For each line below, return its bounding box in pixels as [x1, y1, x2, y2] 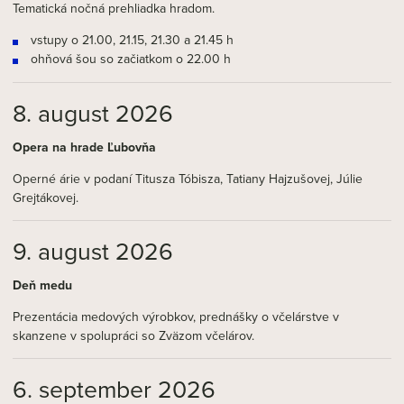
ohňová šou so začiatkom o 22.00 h [31, 50, 231, 69]
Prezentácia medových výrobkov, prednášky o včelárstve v [13, 308, 339, 326]
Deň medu [13, 276, 72, 295]
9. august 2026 [13, 234, 173, 269]
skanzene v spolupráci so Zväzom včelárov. [13, 326, 254, 345]
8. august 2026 [13, 96, 173, 131]
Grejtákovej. [13, 188, 78, 207]
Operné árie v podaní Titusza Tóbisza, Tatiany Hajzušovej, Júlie [13, 170, 363, 188]
